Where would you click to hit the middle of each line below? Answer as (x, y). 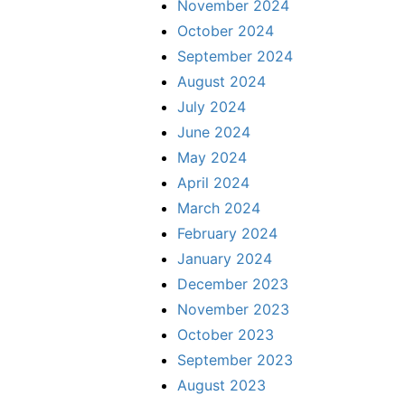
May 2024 (212, 157)
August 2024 (221, 81)
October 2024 (226, 30)
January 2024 (225, 258)
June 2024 (214, 132)
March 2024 (219, 207)
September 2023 (235, 359)
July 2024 (212, 106)
